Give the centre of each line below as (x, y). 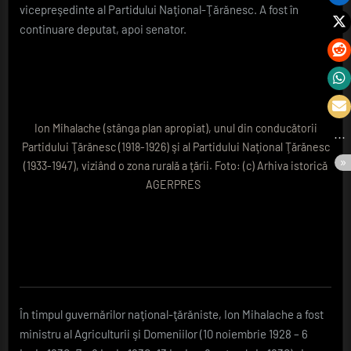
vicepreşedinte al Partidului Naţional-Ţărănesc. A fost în (159, 9)
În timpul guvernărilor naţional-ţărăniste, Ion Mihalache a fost (172, 315)
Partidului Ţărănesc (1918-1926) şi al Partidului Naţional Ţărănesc (175, 147)
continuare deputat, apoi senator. (103, 29)
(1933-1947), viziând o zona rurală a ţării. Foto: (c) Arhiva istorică (175, 166)
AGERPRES (175, 185)
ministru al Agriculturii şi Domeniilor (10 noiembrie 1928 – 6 (164, 334)
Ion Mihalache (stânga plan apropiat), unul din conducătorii (175, 128)
